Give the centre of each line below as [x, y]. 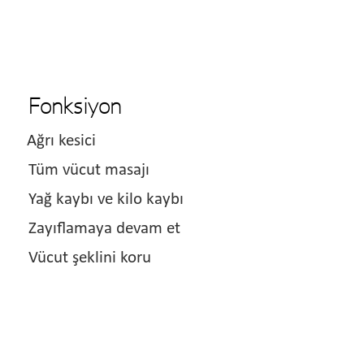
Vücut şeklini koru [86, 258]
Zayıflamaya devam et [100, 228]
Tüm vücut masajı [85, 170]
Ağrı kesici [59, 141]
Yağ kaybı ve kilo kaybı [102, 199]
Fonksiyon [72, 105]
